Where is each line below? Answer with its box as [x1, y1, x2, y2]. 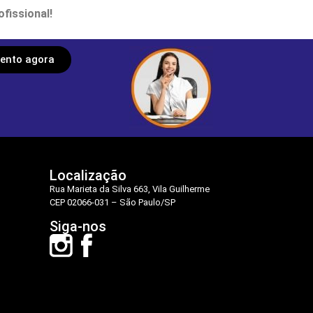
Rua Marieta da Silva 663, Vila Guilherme [50, 184, 210, 195]
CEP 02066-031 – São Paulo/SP [50, 197, 175, 208]
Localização [50, 167, 126, 184]
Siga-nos [50, 217, 106, 235]
